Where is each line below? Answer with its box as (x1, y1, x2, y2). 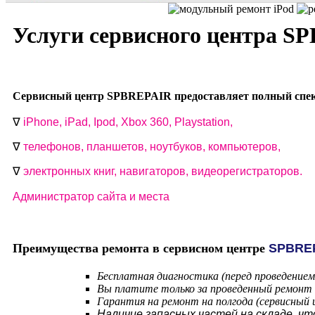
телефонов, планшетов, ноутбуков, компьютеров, (23, 141, 283, 153)
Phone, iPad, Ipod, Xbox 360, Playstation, (26, 116, 236, 129)
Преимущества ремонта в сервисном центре (13, 241, 269, 256)
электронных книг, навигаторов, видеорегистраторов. (23, 165, 302, 178)
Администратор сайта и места (13, 191, 172, 203)
